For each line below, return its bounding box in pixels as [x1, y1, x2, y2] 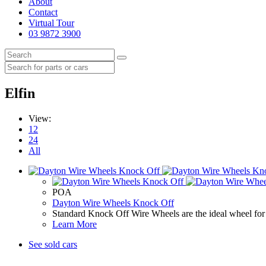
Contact [28, 7, 58, 17]
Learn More [52, 218, 97, 229]
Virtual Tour [28, 18, 74, 28]
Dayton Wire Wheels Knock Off [52, 197, 174, 208]
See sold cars [28, 239, 77, 249]
